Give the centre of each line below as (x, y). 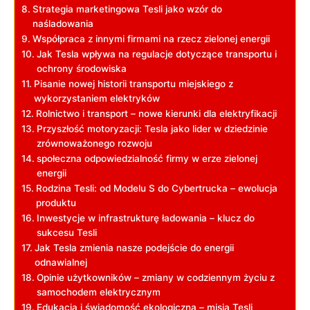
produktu (56, 202)
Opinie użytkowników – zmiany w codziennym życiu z (155, 277)
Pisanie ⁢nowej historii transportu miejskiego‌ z (133, 83)
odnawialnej (61, 262)
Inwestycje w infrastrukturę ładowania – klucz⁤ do (145, 218)
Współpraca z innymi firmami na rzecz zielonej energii (151, 38)
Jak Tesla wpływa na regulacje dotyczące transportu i (156, 54)
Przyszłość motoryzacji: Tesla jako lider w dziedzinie (152, 128)
